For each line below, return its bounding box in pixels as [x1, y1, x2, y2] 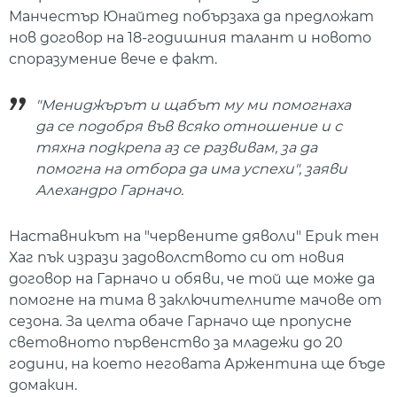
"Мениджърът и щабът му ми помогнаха [35, 97, 351, 114]
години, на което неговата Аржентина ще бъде [9, 355, 385, 373]
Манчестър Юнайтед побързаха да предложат [9, 7, 374, 25]
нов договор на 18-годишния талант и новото [9, 28, 371, 46]
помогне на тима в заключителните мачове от [9, 292, 382, 309]
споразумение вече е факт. [9, 50, 217, 67]
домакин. [9, 377, 77, 394]
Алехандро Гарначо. [35, 182, 183, 199]
